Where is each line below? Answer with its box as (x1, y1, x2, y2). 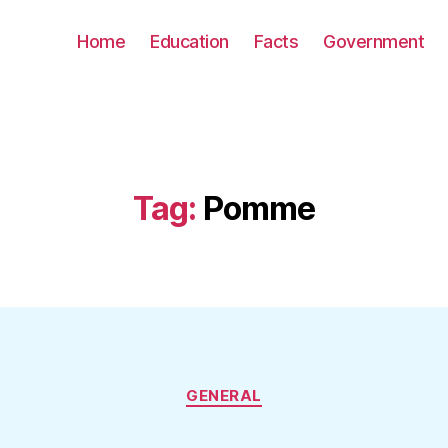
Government (323, 30, 425, 52)
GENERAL (186, 386, 262, 405)
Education (150, 30, 229, 52)
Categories (223, 376, 312, 397)
